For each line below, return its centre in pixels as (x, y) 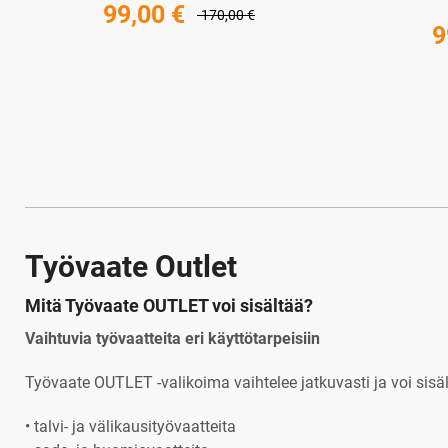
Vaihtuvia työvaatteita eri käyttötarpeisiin (172, 338)
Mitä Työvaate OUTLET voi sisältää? (169, 305)
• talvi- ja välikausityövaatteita (130, 426)
